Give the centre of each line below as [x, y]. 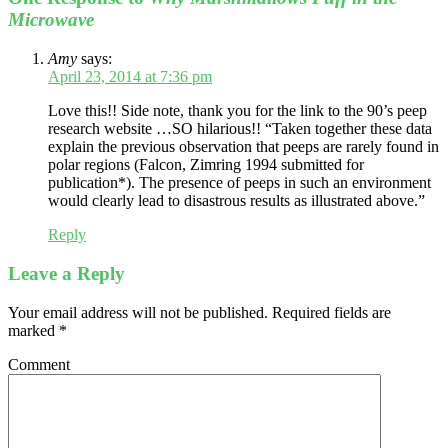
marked [33, 330]
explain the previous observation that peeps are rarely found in [243, 147]
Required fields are [329, 312]
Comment [39, 364]
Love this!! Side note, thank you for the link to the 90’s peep [237, 111]
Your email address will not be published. [138, 312]
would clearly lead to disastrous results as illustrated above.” [236, 201]
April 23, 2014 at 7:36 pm [130, 77]
